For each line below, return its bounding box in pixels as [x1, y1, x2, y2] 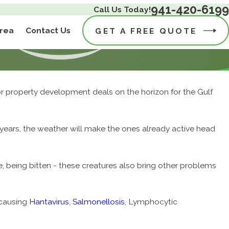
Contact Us [26, 26, 71, 36]
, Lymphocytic [125, 197, 178, 207]
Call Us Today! [94, 4, 151, 14]
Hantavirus [29, 197, 70, 207]
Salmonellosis [73, 197, 125, 207]
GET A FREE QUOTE [95, 26, 197, 36]
